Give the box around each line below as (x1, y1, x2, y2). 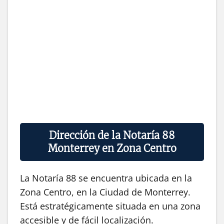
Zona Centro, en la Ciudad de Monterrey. (20, 186, 190, 198)
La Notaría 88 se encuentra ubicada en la (20, 172, 192, 184)
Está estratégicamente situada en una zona (20, 200, 200, 212)
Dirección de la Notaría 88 (49, 129, 175, 142)
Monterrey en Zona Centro (47, 142, 176, 155)
